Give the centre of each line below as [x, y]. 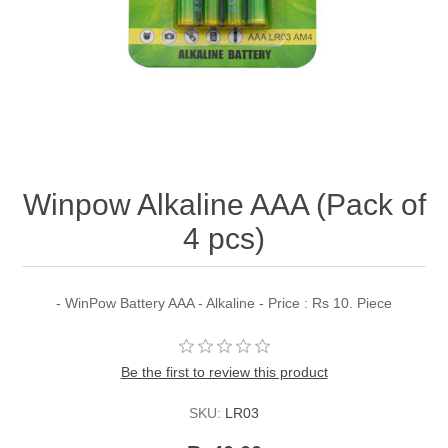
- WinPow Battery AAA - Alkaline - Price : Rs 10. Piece [224, 303]
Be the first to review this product [224, 372]
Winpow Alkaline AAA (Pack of [224, 205]
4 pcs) [224, 239]
